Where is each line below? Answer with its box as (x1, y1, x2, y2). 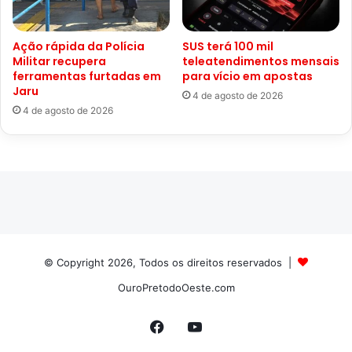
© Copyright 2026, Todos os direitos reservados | (44, 256, 298, 269)
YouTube (201, 317, 258, 335)
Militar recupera (13, 53, 106, 70)
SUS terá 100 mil (182, 38, 273, 55)
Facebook (163, 317, 229, 335)
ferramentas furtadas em (13, 68, 161, 85)
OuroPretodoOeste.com (117, 281, 235, 295)
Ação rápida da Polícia (13, 38, 145, 55)
